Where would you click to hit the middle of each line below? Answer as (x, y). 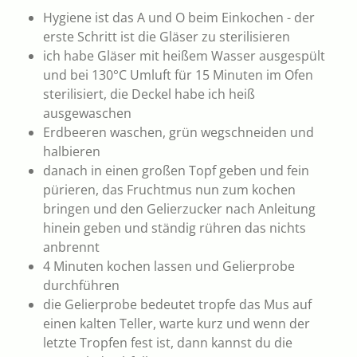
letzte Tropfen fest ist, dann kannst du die (168, 342)
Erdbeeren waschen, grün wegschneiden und (178, 132)
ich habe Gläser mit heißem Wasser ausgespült (184, 55)
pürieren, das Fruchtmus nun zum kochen (169, 189)
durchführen (81, 285)
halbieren (72, 151)
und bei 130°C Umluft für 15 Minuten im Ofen (178, 75)
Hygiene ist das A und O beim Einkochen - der (179, 17)
